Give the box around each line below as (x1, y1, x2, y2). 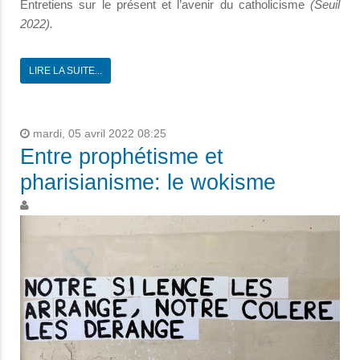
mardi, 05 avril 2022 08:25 (30, 128, 166, 141)
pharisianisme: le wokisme (20, 170, 276, 195)
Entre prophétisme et (20, 145, 223, 170)
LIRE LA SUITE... (29, 65, 102, 77)
